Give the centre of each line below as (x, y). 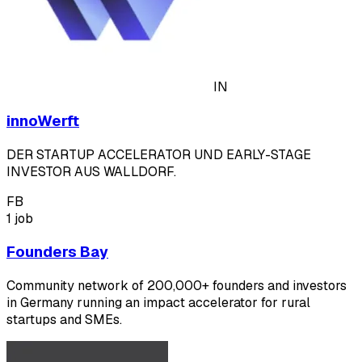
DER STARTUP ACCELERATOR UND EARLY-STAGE (159, 154)
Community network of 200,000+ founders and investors (177, 286)
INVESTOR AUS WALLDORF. (91, 171)
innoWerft (43, 121)
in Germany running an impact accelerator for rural (158, 303)
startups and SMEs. (64, 320)
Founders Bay (57, 252)
